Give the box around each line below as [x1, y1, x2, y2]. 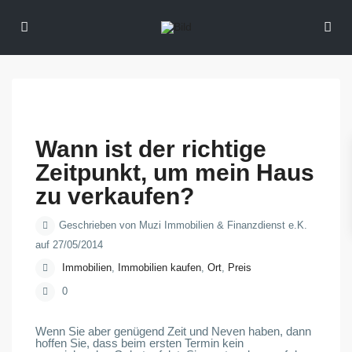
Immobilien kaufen [118, 262, 202, 274]
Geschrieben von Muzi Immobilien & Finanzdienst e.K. [59, 219, 308, 232]
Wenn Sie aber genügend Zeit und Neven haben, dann [35, 324, 312, 339]
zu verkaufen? [35, 183, 195, 210]
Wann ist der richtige [35, 136, 267, 163]
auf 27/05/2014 [35, 239, 104, 251]
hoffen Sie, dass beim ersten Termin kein [35, 336, 244, 350]
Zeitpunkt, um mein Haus [35, 159, 315, 186]
